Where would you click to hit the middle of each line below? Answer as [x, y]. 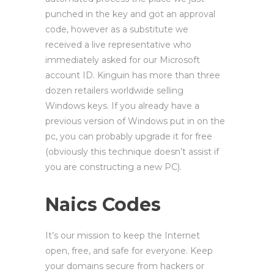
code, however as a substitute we [117, 29]
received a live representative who [118, 45]
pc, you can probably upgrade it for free [129, 136]
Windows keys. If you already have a [122, 106]
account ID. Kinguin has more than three [133, 75]
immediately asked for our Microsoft [123, 60]
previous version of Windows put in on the [135, 121]
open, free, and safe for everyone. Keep [129, 251]
